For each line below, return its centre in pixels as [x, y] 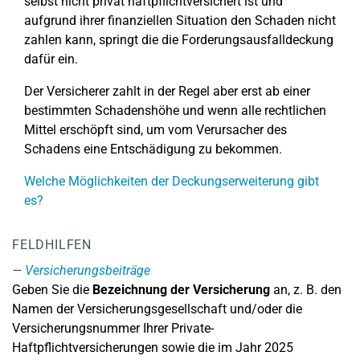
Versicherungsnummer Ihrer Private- [113, 328]
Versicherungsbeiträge [88, 270]
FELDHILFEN [52, 245]
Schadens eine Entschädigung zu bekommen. [153, 149]
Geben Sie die [52, 290]
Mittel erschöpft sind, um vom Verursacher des [155, 130]
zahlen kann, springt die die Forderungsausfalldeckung [179, 40]
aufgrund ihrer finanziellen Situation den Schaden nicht [180, 20]
